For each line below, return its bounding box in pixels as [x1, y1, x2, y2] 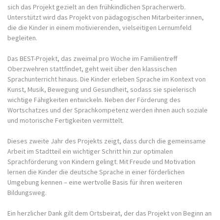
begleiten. [7, 33, 37, 42]
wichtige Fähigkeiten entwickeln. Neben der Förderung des [7, 95, 181, 104]
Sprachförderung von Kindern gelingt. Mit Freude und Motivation [7, 157, 195, 166]
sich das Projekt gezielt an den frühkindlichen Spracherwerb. [7, 2, 186, 11]
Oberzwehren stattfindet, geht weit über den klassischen [7, 64, 177, 73]
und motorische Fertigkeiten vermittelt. [7, 115, 124, 125]
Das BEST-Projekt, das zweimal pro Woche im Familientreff [7, 54, 177, 63]
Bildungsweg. [7, 188, 47, 197]
